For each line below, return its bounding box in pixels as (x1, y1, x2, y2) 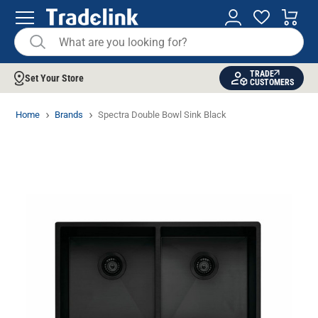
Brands (55, 109, 84, 120)
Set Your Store (25, 72, 84, 84)
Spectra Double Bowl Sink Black (98, 109, 227, 120)
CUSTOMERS (249, 77, 294, 87)
